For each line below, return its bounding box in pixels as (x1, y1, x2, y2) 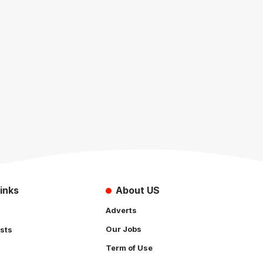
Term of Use (106, 242, 153, 252)
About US (115, 184, 160, 196)
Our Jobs (106, 224, 141, 234)
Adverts (106, 205, 137, 215)
